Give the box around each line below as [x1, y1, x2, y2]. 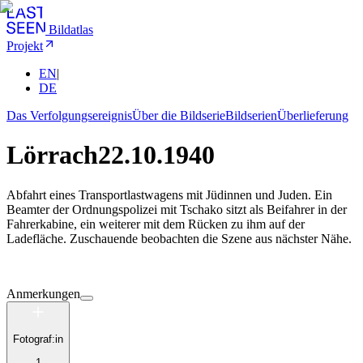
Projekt [6, 39, 43, 53]
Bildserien [225, 109, 277, 122]
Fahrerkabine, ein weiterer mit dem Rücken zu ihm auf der [6, 216, 305, 231]
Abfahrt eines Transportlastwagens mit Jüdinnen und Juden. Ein [6, 187, 332, 202]
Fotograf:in [13, 333, 63, 346]
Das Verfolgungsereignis [6, 109, 132, 122]
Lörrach [6, 140, 98, 170]
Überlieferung [277, 109, 348, 122]
